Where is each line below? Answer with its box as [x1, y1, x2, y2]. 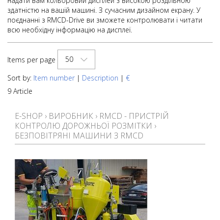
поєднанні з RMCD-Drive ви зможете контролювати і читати [7, 15, 202, 25]
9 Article [7, 86, 32, 96]
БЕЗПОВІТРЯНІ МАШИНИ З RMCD [15, 130, 143, 141]
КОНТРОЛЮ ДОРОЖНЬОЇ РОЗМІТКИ [15, 120, 152, 131]
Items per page [7, 55, 55, 64]
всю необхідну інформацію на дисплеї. [7, 25, 132, 34]
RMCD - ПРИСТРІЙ [99, 110, 169, 121]
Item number [33, 73, 75, 82]
